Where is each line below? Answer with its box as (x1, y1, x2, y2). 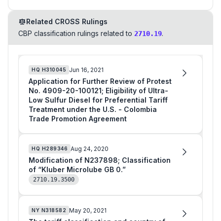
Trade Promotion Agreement (29, 114, 127, 123)
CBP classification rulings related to (18, 29, 132, 37)
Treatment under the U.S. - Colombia (29, 105, 157, 113)
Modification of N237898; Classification (29, 156, 171, 164)
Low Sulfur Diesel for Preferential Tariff (29, 96, 168, 104)
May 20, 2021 (69, 206, 107, 214)
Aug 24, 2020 (71, 145, 109, 152)
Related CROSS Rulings (26, 17, 108, 26)
